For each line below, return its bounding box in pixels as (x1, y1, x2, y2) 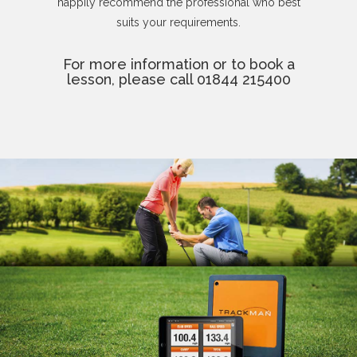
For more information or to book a (62, 56, 295, 73)
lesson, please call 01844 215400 (66, 71, 291, 88)
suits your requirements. (116, 16, 241, 29)
